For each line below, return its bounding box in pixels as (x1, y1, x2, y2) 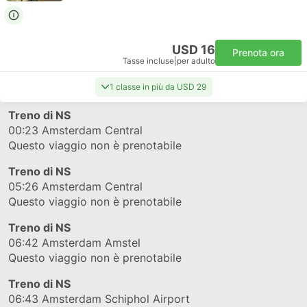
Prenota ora (232, 47, 284, 58)
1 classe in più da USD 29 (109, 82, 206, 92)
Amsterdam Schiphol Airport (38, 292, 190, 306)
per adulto (177, 56, 215, 66)
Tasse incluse (123, 56, 174, 66)
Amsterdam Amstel (38, 236, 140, 249)
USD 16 (172, 42, 215, 57)
